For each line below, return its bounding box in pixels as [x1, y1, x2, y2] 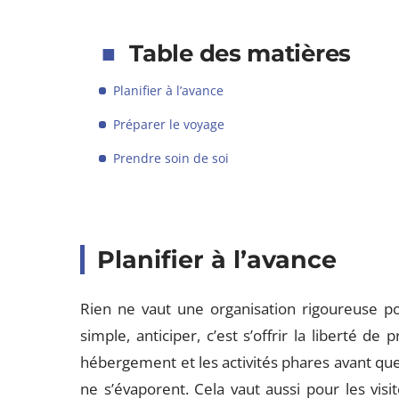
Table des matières [129, 39, 351, 68]
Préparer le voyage [113, 116, 225, 133]
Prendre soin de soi [113, 150, 230, 167]
